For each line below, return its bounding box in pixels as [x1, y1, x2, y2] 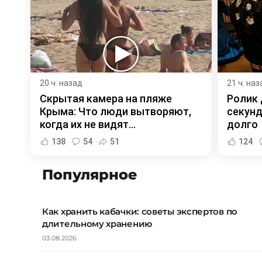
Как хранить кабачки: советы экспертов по [42, 206, 238, 218]
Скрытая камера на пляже [40, 92, 172, 105]
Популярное [42, 166, 137, 184]
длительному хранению [42, 218, 152, 230]
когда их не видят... [40, 118, 136, 131]
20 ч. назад [40, 78, 82, 88]
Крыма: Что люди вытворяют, [40, 105, 191, 118]
